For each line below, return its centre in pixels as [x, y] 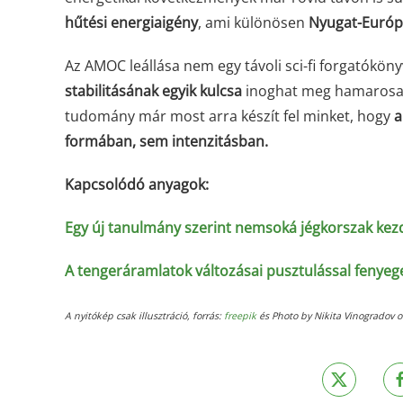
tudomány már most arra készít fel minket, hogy [229, 116]
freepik [240, 316]
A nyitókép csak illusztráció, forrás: [144, 316]
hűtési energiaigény [131, 22]
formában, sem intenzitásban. [166, 141]
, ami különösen [253, 22]
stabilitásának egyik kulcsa [153, 91]
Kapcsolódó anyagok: [137, 184]
